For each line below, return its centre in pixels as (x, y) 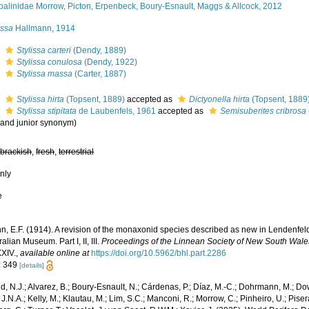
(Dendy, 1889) (99, 50)
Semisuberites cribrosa (263, 111)
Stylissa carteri (44, 50)
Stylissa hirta (41, 99)
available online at (55, 253)
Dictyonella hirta (220, 99)
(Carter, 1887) (100, 74)
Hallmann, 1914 (44, 28)
